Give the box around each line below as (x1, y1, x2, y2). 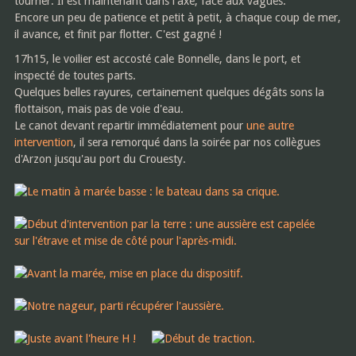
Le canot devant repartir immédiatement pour (14, 118, 246, 132)
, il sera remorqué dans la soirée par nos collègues (72, 135, 320, 149)
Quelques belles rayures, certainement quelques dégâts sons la (14, 85, 324, 99)
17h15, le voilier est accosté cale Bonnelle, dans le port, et (14, 52, 300, 65)
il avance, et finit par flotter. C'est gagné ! (14, 27, 222, 41)
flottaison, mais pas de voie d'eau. (14, 102, 184, 115)
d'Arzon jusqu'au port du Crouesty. (14, 152, 186, 165)
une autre (246, 118, 294, 132)
